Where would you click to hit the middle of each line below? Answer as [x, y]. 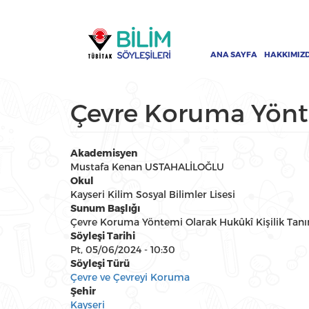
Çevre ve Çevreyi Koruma [130, 277]
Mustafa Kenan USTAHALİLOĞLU [147, 167]
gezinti [108, 33]
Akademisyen [104, 153]
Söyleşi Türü [100, 263]
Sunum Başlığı [105, 208]
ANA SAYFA [234, 54]
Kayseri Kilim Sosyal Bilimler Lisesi [153, 194]
